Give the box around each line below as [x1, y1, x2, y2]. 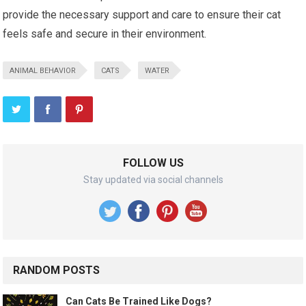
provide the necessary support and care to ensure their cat [3, 8, 281, 21]
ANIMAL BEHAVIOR [10, 66, 76, 75]
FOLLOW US [122, 156, 184, 169]
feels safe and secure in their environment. [3, 27, 207, 40]
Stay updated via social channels [83, 173, 223, 185]
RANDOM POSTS [13, 263, 100, 277]
